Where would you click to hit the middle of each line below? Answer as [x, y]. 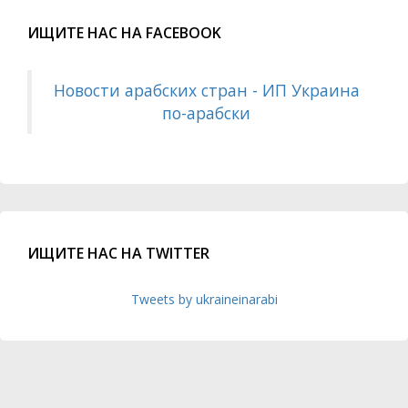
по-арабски [206, 112]
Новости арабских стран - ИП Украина [206, 90]
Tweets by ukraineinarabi [204, 299]
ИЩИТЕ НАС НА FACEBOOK [124, 32]
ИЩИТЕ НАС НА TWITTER [118, 253]
